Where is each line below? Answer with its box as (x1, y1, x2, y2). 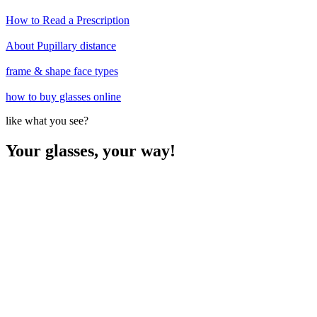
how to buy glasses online (6, 90, 121, 103)
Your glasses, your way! (6, 141, 175, 160)
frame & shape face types (6, 64, 118, 77)
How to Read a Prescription (6, 13, 129, 26)
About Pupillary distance (6, 39, 116, 52)
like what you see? (6, 114, 88, 127)
